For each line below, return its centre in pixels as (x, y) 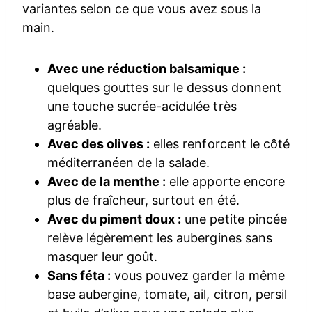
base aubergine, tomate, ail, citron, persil (167, 295)
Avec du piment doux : (115, 219)
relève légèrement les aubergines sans (160, 238)
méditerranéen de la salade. (129, 163)
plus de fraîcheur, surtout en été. (143, 201)
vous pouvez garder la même (198, 276)
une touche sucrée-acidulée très (142, 107)
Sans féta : (79, 276)
